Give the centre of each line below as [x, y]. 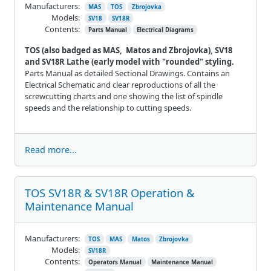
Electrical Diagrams [165, 30]
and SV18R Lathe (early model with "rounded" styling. [129, 61]
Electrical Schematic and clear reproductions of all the [120, 84]
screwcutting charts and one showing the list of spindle [124, 96]
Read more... [51, 149]
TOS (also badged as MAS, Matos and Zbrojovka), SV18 [129, 50]
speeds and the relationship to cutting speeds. [108, 107]
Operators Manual [115, 262]
